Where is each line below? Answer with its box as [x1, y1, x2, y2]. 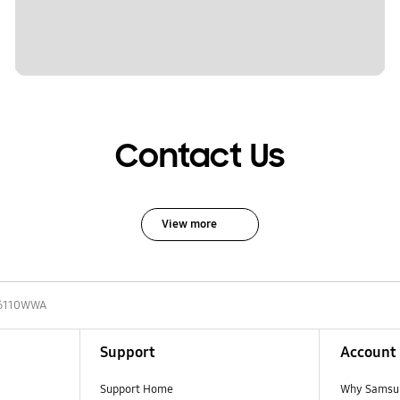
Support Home [99, 381, 173, 396]
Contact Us [115, 136, 285, 178]
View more [161, 216, 217, 231]
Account [339, 342, 396, 362]
